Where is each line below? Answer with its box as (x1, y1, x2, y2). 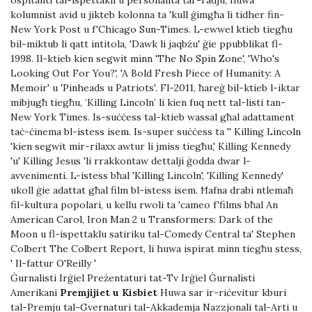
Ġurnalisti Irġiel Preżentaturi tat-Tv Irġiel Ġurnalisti (10, 272, 255, 285)
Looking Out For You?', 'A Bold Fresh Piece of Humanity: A (10, 67, 281, 80)
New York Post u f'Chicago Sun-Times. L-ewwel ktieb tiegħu (10, 23, 292, 36)
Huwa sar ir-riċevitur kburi (157, 286, 286, 299)
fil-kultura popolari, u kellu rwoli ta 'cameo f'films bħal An (10, 198, 278, 212)
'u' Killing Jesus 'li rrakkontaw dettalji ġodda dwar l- (10, 155, 251, 168)
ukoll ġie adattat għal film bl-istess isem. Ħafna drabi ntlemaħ (10, 184, 293, 197)
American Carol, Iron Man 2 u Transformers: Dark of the (10, 213, 273, 226)
